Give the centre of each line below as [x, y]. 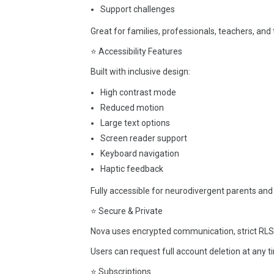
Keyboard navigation [140, 154]
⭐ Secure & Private [127, 211]
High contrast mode [138, 92]
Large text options [135, 123]
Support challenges [138, 9]
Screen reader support [144, 138]
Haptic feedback [132, 169]
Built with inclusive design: [140, 72]
